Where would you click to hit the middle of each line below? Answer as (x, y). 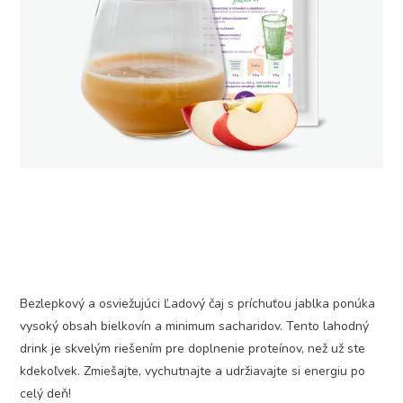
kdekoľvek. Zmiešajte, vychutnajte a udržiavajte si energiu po (193, 371)
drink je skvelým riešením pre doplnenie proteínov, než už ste (193, 349)
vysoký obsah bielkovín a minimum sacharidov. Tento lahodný (194, 326)
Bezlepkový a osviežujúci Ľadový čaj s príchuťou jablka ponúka (197, 304)
